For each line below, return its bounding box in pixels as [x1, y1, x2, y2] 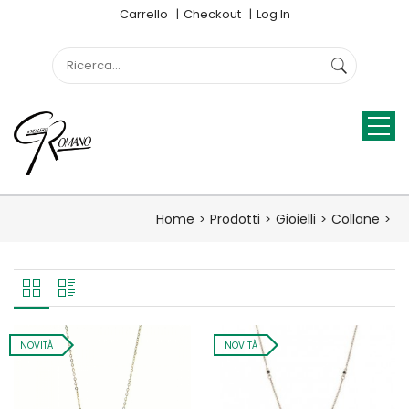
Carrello [119, 5, 168, 23]
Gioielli [276, 210, 316, 228]
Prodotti [210, 210, 260, 228]
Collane [331, 210, 380, 228]
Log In [256, 5, 290, 23]
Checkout [183, 5, 241, 23]
